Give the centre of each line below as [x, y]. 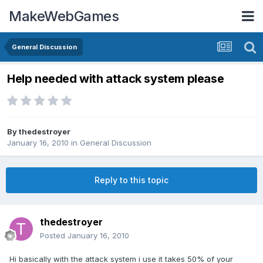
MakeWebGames [64, 16]
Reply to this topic [131, 180]
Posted [54, 236]
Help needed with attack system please [116, 79]
